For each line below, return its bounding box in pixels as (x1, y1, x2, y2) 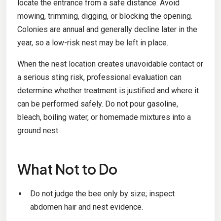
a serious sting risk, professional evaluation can (17, 73, 182, 82)
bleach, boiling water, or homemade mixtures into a (17, 112, 191, 122)
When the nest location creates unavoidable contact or (17, 59, 203, 69)
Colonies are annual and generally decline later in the (17, 25, 197, 35)
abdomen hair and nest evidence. (30, 202, 143, 212)
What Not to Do (17, 160, 117, 178)
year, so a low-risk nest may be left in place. (17, 38, 168, 48)
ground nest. (17, 126, 60, 136)
